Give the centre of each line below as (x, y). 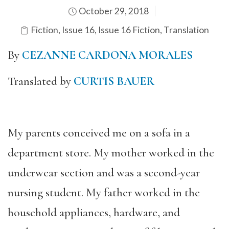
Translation (186, 30)
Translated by (41, 81)
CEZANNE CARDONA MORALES (107, 55)
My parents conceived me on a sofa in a (99, 133)
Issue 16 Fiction (129, 30)
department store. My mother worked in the (111, 153)
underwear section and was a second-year (104, 173)
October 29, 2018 (113, 11)
